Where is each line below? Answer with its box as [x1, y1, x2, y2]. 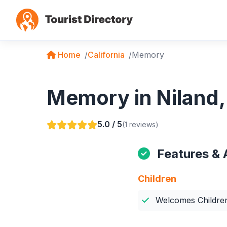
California [88, 50, 125, 60]
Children [138, 173, 176, 184]
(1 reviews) [122, 120, 159, 129]
